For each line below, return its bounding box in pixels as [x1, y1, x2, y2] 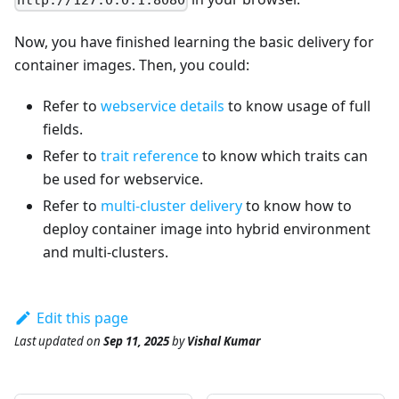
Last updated [14, 332, 84, 349]
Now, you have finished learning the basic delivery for [14, 31, 374, 52]
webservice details [101, 95, 224, 116]
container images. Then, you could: [14, 54, 249, 75]
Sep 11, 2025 [103, 332, 169, 349]
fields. [43, 118, 83, 139]
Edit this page [36, 307, 128, 328]
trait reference [101, 145, 199, 166]
